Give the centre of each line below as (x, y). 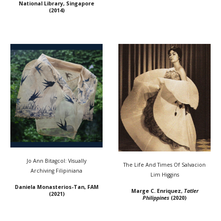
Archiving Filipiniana (56, 171)
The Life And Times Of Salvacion (165, 165)
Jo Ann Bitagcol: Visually (56, 161)
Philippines (156, 198)
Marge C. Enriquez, (157, 191)
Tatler (191, 191)
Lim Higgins (165, 175)
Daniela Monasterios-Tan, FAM (56, 187)
